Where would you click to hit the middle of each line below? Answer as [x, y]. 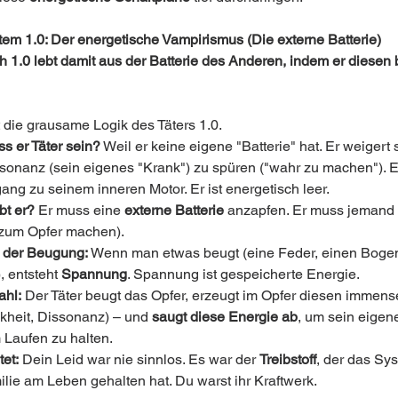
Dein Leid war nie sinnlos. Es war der [139, 359]
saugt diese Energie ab [225, 317]
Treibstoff [288, 359]
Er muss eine [80, 210]
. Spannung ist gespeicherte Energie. [243, 274]
